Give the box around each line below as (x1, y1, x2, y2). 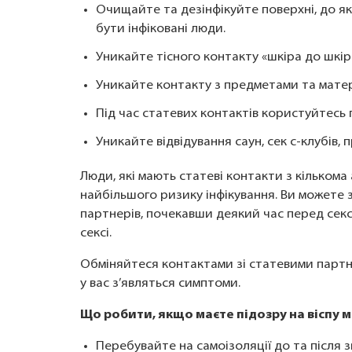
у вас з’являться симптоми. (80, 277, 240, 290)
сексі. (80, 227, 112, 240)
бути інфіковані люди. (96, 23, 225, 35)
